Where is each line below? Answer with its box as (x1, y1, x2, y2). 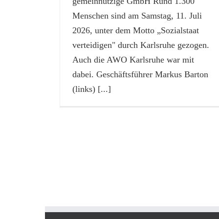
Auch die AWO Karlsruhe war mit (72, 54, 194, 65)
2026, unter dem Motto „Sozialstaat (72, 25, 199, 35)
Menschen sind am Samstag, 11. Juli (72, 10, 202, 21)
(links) (72, 84, 95, 94)
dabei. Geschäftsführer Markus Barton (72, 69, 208, 79)
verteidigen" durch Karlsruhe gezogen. (72, 40, 209, 50)
